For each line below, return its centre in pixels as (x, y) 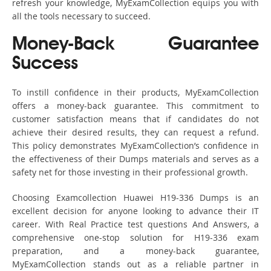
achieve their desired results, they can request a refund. (135, 132)
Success (45, 64)
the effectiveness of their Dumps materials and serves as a (135, 159)
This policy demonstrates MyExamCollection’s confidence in (135, 146)
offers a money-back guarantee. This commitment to (135, 106)
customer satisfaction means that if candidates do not (135, 119)
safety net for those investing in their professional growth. (130, 172)
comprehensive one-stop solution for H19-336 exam (135, 238)
